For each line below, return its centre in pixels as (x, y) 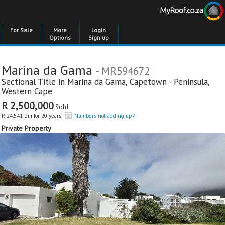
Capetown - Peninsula (169, 82)
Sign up (99, 37)
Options (60, 37)
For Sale (21, 30)
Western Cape (27, 91)
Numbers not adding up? (104, 116)
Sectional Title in (34, 82)
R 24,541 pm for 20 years (31, 116)
